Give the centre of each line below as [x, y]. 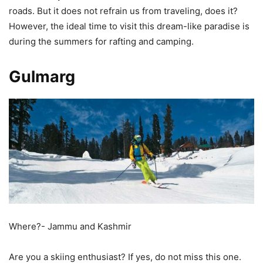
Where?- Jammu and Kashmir [70, 226]
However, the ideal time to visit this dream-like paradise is [129, 26]
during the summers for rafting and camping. [101, 42]
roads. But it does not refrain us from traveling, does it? [123, 11]
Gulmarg [42, 77]
